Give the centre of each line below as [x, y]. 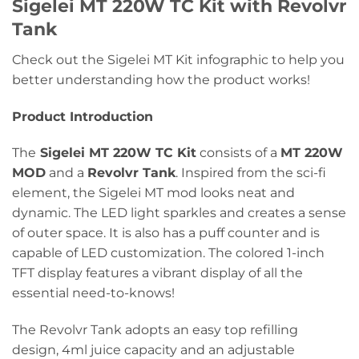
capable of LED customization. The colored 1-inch [168, 253]
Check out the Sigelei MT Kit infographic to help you [178, 59]
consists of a [238, 153]
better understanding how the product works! [161, 79]
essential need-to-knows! [93, 293]
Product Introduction [83, 116]
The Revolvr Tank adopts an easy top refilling [155, 330]
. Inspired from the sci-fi [251, 173]
